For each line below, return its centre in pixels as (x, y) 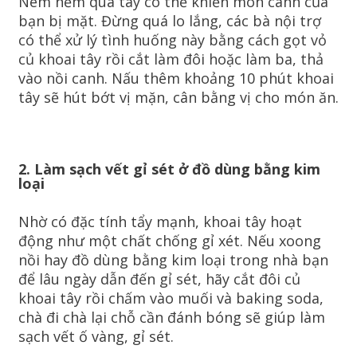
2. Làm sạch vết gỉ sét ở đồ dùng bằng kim (169, 169)
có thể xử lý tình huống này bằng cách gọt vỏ (173, 40)
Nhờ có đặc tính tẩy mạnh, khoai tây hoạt (160, 222)
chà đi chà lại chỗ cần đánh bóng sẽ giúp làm (172, 318)
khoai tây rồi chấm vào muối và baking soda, (171, 298)
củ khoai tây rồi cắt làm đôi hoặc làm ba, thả (171, 59)
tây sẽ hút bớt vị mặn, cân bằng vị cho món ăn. (178, 98)
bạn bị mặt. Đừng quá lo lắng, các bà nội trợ (170, 21)
